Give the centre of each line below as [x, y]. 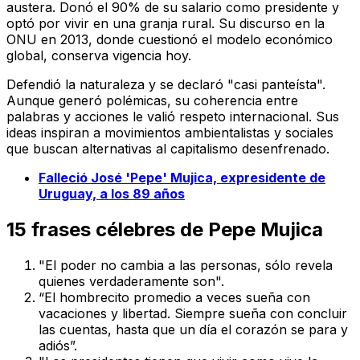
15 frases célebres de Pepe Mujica [165, 230]
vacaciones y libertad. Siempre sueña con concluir [193, 314]
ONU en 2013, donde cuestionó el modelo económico [170, 40]
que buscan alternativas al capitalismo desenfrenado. [168, 149]
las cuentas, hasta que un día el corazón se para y [193, 330]
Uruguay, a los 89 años [112, 194]
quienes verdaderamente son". [131, 282]
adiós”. [58, 346]
